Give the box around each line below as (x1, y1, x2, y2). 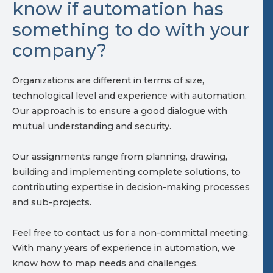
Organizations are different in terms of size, (12, 75, 204, 87)
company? (12, 40, 107, 62)
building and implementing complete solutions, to (12, 166, 241, 178)
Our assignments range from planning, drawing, (12, 151, 227, 163)
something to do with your (12, 19, 250, 41)
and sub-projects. (12, 197, 91, 208)
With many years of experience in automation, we (12, 243, 235, 254)
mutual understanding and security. (12, 121, 171, 132)
